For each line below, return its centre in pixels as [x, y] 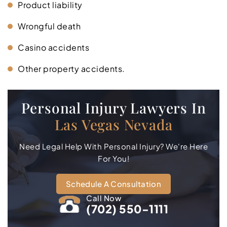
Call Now [104, 198]
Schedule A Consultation [113, 183]
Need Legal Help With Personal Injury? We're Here [113, 146]
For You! [113, 158]
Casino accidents [53, 47]
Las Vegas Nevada [113, 124]
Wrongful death [49, 26]
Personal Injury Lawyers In [113, 107]
